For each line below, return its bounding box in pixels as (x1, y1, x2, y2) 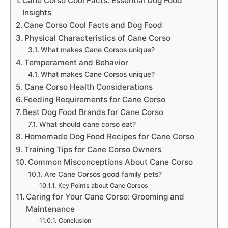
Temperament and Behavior (24, 58, 129, 67)
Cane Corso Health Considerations (24, 82, 153, 92)
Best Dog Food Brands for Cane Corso (23, 107, 164, 117)
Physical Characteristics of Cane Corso (24, 33, 171, 43)
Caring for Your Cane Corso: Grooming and (26, 192, 185, 202)
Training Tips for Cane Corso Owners (24, 145, 162, 154)
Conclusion (58, 217, 91, 224)
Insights (22, 8, 52, 17)
